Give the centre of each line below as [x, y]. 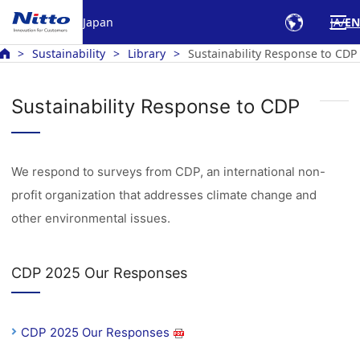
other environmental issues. [91, 218]
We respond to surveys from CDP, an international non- [169, 172]
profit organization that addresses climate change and [164, 195]
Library [147, 53]
